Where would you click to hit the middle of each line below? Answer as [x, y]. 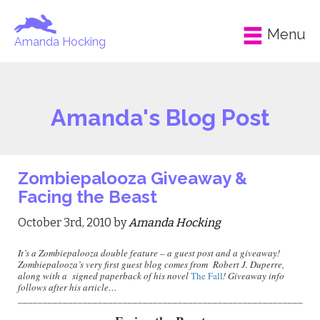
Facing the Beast [87, 197]
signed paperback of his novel [130, 276]
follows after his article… [67, 287]
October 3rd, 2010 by [73, 222]
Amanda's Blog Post [160, 117]
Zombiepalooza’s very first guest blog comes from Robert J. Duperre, [151, 264]
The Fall [207, 276]
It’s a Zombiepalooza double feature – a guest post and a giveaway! [149, 253]
